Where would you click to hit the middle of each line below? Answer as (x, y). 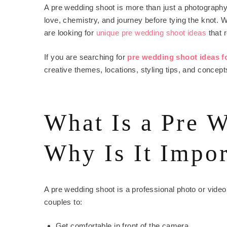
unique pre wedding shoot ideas (151, 33)
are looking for (70, 33)
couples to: (63, 202)
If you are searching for (85, 57)
